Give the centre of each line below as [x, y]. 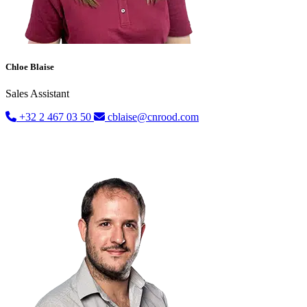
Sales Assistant [37, 94]
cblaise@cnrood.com [152, 117]
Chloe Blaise [30, 67]
